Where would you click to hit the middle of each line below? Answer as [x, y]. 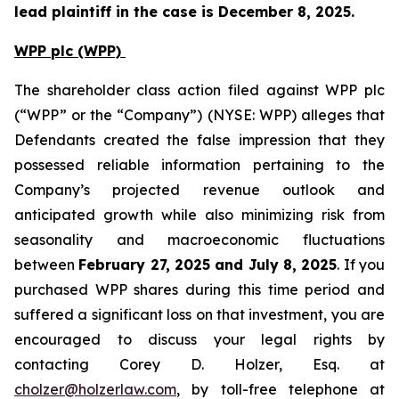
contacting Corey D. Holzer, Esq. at [199, 364]
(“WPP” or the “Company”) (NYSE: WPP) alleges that [199, 115]
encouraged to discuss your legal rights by [199, 339]
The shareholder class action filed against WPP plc [199, 90]
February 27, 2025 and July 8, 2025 [208, 265]
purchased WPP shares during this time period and [199, 289]
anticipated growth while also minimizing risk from [199, 215]
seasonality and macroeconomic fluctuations [199, 240]
